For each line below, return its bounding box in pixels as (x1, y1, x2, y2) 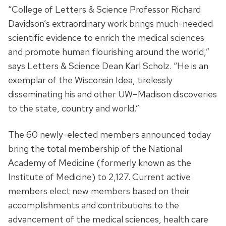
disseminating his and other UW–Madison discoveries (8, 88, 217, 100)
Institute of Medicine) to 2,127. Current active (8, 171, 191, 183)
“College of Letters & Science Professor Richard (8, 4, 201, 16)
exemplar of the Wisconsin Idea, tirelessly (8, 74, 173, 86)
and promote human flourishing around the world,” (8, 46, 209, 58)
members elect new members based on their (8, 185, 190, 197)
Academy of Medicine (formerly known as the (8, 157, 191, 169)
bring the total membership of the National (8, 143, 182, 155)
